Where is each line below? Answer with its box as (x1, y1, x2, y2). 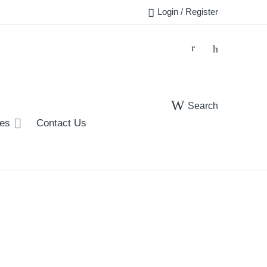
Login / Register (157, 7, 218, 17)
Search (188, 100, 218, 111)
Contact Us (36, 117, 86, 129)
